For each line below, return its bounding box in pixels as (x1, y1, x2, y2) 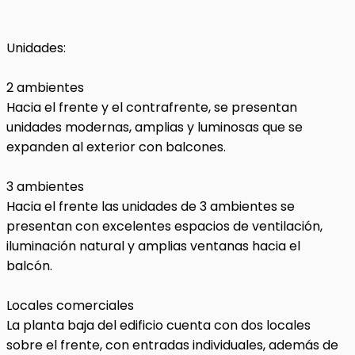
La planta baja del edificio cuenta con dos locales (6, 316, 311, 334)
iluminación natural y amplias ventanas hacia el (6, 237, 300, 255)
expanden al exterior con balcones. (6, 138, 226, 156)
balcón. (6, 257, 52, 275)
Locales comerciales (6, 296, 134, 315)
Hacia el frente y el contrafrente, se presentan (6, 98, 297, 116)
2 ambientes (6, 78, 84, 97)
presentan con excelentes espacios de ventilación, (6, 217, 323, 235)
